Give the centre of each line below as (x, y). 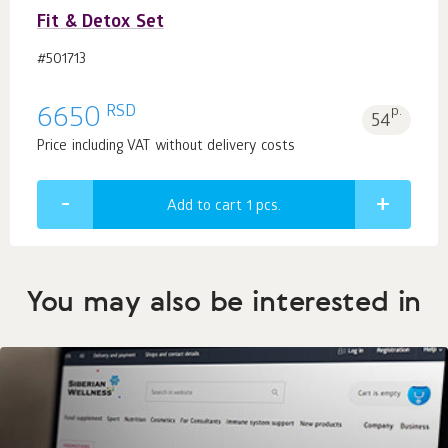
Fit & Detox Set (100, 23)
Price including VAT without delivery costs (166, 147)
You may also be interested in (224, 300)
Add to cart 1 (211, 206)
